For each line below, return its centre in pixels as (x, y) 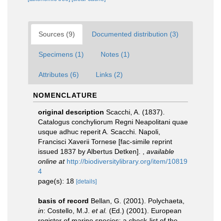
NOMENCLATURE (65, 95)
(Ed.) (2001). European (144, 211)
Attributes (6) (59, 74)
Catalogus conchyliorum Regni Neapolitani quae (113, 122)
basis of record (63, 201)
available (160, 151)
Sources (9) (57, 34)
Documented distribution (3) (135, 34)
